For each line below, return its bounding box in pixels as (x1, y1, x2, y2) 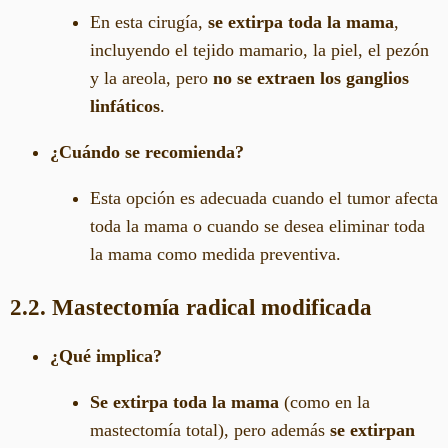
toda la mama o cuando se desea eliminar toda (90, 216, 425, 237)
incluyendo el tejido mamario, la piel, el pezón (90, 40, 429, 61)
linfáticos (90, 96, 160, 117)
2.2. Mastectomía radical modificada (10, 293, 372, 320)
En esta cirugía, (90, 12, 208, 33)
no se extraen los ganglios (213, 68, 409, 89)
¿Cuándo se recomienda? (50, 142, 244, 163)
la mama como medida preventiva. (90, 244, 341, 265)
